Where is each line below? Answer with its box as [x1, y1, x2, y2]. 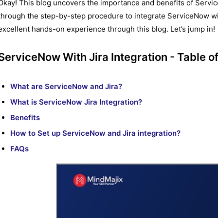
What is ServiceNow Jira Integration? [10, 97, 142, 107]
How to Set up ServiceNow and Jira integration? [10, 128, 181, 138]
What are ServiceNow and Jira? [10, 82, 122, 91]
